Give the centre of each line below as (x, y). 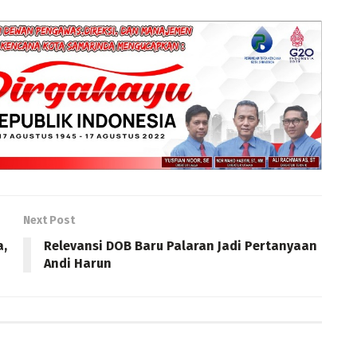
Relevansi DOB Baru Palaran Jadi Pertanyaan (180, 246)
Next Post (49, 221)
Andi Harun (78, 264)
